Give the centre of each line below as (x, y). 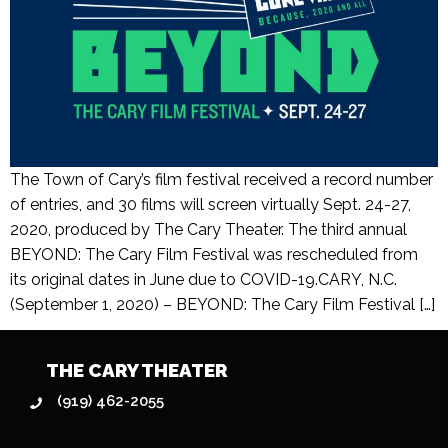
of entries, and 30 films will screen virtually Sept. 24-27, (210, 205)
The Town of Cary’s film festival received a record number (221, 180)
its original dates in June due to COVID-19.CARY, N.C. (203, 280)
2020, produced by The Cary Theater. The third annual (208, 230)
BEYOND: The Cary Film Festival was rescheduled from (214, 255)
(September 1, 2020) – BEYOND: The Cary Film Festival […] (222, 305)
